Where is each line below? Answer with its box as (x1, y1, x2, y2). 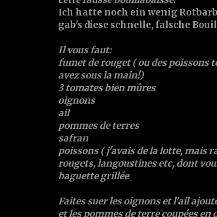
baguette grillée (58, 170, 129, 182)
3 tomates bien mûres (58, 82, 155, 94)
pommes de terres (58, 120, 139, 132)
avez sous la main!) (58, 69, 143, 81)
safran (58, 132, 88, 144)
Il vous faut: (58, 44, 111, 56)
